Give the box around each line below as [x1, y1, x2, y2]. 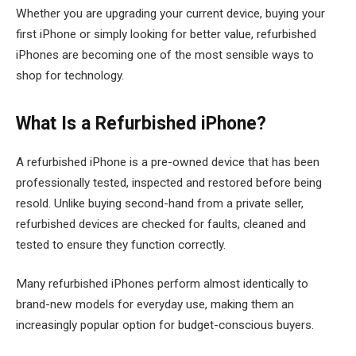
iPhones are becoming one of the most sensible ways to [16, 48, 314, 63]
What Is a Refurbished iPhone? [16, 113, 266, 135]
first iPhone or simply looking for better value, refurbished [16, 27, 316, 42]
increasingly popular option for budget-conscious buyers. [16, 318, 314, 333]
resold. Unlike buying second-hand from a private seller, [16, 195, 304, 211]
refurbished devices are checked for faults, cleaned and [16, 216, 306, 231]
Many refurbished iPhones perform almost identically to [16, 277, 308, 292]
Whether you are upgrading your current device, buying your [16, 6, 325, 21]
